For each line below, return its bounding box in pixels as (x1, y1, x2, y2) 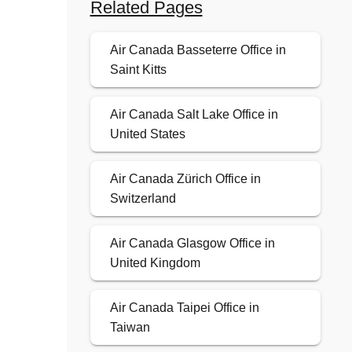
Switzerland (109, 192, 176, 206)
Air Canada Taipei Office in (109, 301, 259, 315)
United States (109, 127, 185, 141)
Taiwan (109, 321, 150, 335)
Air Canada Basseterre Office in (109, 43, 286, 57)
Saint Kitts (109, 63, 167, 77)
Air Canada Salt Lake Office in (109, 108, 278, 122)
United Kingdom (109, 256, 200, 270)
